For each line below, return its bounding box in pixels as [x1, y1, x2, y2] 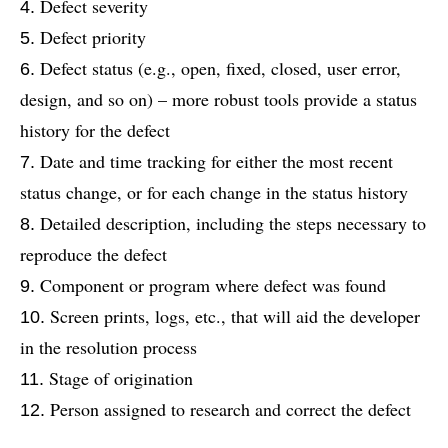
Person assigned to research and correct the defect [50, 397, 411, 422]
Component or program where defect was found [40, 273, 386, 298]
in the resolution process [20, 335, 197, 360]
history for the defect [20, 118, 170, 143]
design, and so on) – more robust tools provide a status [20, 87, 417, 112]
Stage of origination [49, 366, 193, 391]
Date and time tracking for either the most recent [40, 149, 393, 174]
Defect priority [40, 25, 146, 50]
